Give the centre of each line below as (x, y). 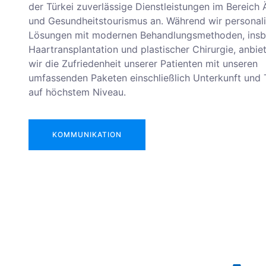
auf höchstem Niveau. (77, 92)
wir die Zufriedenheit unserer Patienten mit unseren (143, 64)
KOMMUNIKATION (87, 135)
